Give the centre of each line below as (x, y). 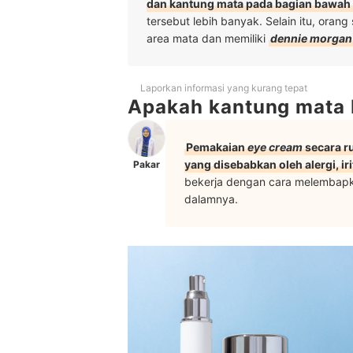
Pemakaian (217, 147)
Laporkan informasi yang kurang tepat (224, 87)
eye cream (275, 147)
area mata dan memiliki (208, 38)
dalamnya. (211, 199)
